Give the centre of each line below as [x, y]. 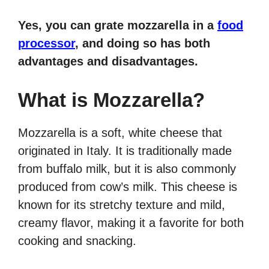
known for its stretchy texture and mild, [122, 205]
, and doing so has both [143, 44]
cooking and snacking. [77, 241]
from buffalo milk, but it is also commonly [127, 169]
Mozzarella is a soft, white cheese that [120, 133]
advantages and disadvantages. [108, 62]
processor [47, 44]
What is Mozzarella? [111, 100]
